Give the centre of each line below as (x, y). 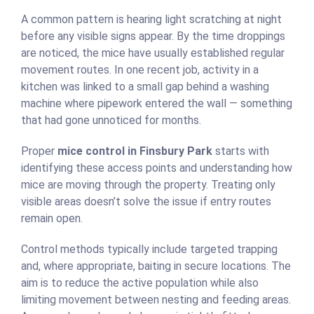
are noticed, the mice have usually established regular (153, 53)
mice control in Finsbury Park (135, 151)
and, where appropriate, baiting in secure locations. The (156, 266)
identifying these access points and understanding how (157, 168)
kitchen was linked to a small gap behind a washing (145, 87)
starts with (241, 151)
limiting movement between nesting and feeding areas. (156, 300)
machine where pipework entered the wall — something (157, 104)
